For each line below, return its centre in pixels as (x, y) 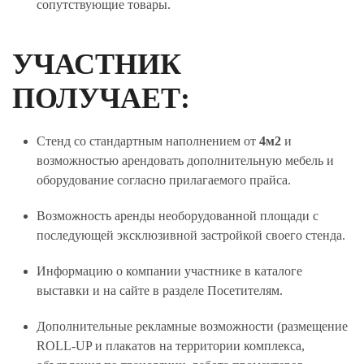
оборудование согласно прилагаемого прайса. (164, 180)
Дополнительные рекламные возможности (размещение (192, 326)
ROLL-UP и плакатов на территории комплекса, (171, 346)
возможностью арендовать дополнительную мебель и (185, 160)
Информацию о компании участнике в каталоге (169, 271)
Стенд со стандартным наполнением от (148, 141)
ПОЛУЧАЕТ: (101, 98)
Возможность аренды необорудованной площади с (178, 216)
